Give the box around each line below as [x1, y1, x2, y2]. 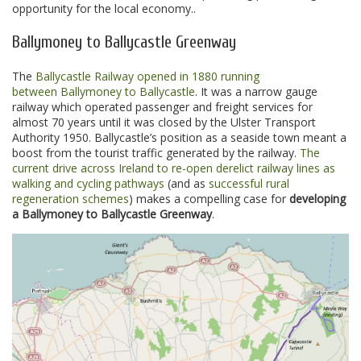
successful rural [209, 176, 289, 192]
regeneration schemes [12, 191, 129, 207]
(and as [164, 176, 209, 192]
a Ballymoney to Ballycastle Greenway [12, 206, 212, 222]
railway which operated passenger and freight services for [12, 99, 313, 115]
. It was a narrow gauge [195, 84, 317, 100]
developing [289, 191, 346, 207]
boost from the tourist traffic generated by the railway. [12, 145, 300, 161]
